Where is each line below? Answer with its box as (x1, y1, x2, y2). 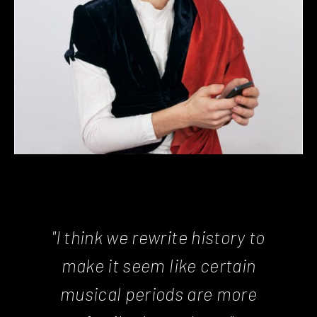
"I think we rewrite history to (52, 225, 265, 248)
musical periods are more (59, 282, 258, 304)
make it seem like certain (61, 253, 256, 276)
